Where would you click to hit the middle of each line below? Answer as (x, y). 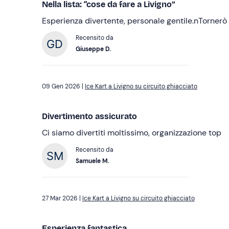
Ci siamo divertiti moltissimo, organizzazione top (132, 133)
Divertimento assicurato (89, 117)
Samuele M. (106, 161)
